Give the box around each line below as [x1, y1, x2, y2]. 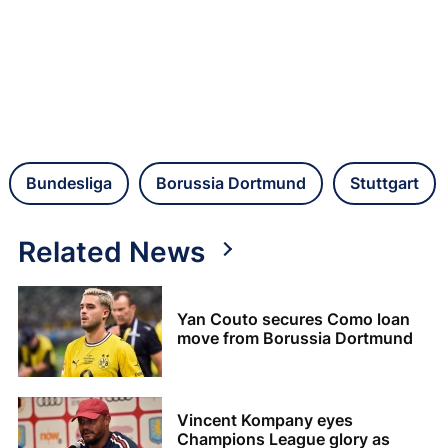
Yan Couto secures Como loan [177, 308, 410, 329]
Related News [18, 234, 205, 269]
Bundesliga [26, 172, 112, 193]
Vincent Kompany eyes [177, 410, 353, 431]
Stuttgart [350, 172, 419, 193]
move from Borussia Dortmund [177, 327, 413, 348]
